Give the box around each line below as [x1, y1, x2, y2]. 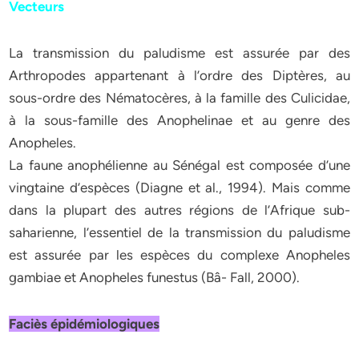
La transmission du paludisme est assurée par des [9, 45, 350, 61]
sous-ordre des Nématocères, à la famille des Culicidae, [9, 90, 350, 106]
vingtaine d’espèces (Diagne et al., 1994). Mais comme [9, 179, 350, 196]
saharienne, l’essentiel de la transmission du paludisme [9, 224, 350, 240]
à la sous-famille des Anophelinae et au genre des [9, 112, 350, 128]
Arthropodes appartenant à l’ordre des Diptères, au [9, 67, 350, 83]
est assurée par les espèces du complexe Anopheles [9, 247, 350, 263]
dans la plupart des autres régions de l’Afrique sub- [9, 202, 350, 218]
